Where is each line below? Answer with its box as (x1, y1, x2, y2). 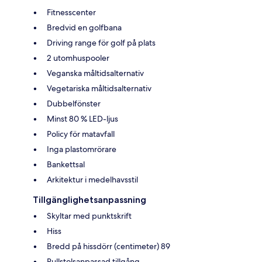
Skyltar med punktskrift (47, 211, 132, 222)
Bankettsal (47, 159, 85, 170)
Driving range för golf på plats (47, 37, 156, 49)
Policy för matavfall (47, 129, 115, 140)
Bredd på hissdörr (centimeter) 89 (47, 241, 170, 252)
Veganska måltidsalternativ (47, 68, 144, 79)
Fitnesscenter (47, 7, 96, 18)
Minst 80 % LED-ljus (47, 113, 118, 125)
